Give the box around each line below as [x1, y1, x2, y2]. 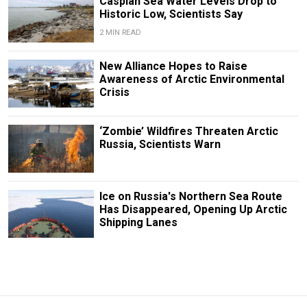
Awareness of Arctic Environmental [99, 72, 284, 86]
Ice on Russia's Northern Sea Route [99, 190, 282, 204]
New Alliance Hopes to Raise [99, 59, 247, 73]
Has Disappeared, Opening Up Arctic [99, 203, 287, 217]
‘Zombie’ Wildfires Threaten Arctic [99, 124, 278, 138]
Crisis [99, 85, 130, 99]
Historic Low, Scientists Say [99, 7, 243, 21]
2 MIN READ [99, 27, 141, 37]
